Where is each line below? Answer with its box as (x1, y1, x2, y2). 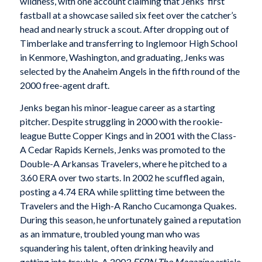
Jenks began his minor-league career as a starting (19, 102, 215, 113)
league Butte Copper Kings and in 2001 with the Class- (19, 130, 236, 142)
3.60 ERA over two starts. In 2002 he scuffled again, (19, 172, 224, 184)
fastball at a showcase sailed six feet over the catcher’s (19, 9, 237, 21)
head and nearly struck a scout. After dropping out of (19, 23, 229, 35)
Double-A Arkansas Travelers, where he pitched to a (19, 158, 227, 170)
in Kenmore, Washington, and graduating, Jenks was (19, 51, 225, 63)
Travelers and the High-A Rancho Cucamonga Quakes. (19, 200, 236, 212)
